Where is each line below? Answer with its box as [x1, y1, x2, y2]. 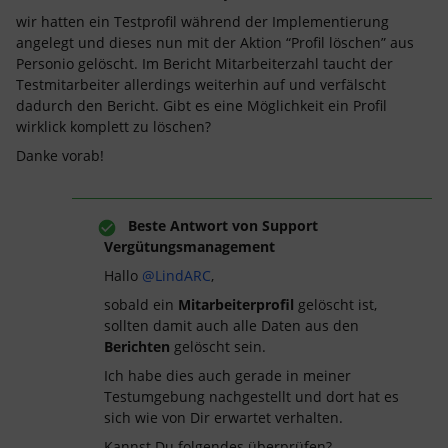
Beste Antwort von [128, 216, 258, 235]
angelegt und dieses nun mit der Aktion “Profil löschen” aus [16, 33, 414, 52]
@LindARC [142, 266, 211, 285]
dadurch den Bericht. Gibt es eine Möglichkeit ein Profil [16, 96, 387, 115]
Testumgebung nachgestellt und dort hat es [104, 387, 399, 406]
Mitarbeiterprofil [178, 295, 294, 314]
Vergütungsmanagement [104, 237, 275, 256]
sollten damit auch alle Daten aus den [104, 316, 359, 335]
